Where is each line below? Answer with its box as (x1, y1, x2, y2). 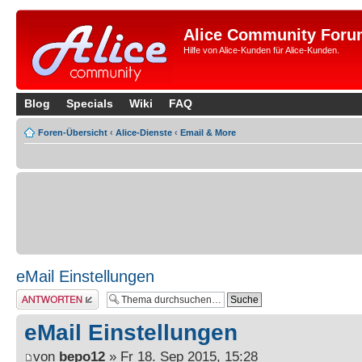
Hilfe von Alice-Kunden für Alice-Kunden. (183, 45, 339, 55)
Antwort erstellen (16, 289, 82, 299)
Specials (66, 97, 113, 110)
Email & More (180, 128, 236, 137)
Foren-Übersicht (38, 128, 107, 137)
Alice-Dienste (116, 128, 172, 137)
